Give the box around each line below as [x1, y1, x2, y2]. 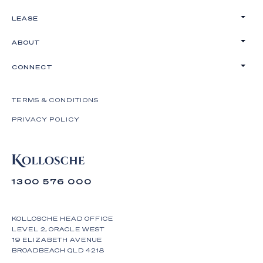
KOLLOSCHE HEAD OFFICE [12, 214, 113, 222]
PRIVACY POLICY [12, 115, 80, 123]
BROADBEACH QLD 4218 [12, 246, 104, 254]
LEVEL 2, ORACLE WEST [12, 225, 104, 232]
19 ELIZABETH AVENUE [12, 235, 102, 243]
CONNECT [12, 63, 53, 70]
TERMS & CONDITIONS [12, 96, 99, 103]
